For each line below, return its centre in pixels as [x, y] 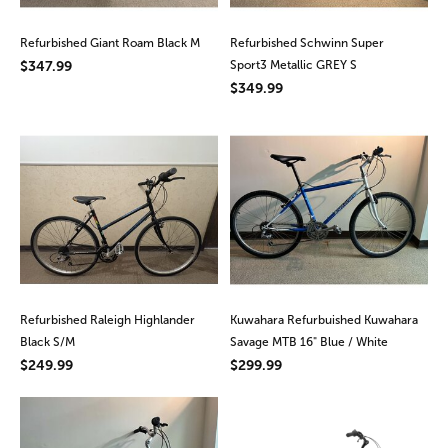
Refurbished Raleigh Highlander [107, 319]
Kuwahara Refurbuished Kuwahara [323, 319]
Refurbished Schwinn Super [306, 43]
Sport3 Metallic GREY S [293, 65]
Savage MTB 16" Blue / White [308, 341]
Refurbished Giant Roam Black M [110, 43]
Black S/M [47, 341]
